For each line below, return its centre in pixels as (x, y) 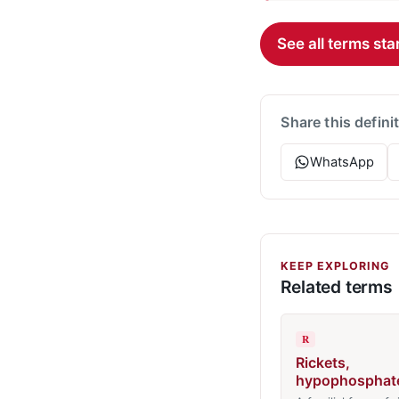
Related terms (337, 287)
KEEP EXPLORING (335, 265)
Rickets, (322, 363)
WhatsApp (342, 162)
